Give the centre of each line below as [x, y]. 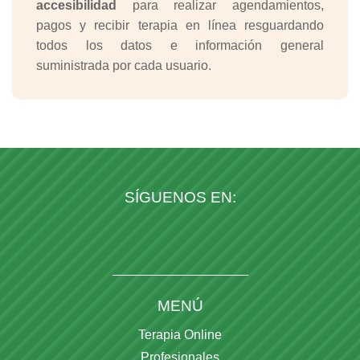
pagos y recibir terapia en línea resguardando [180, 26]
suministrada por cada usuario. [124, 66]
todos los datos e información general [180, 46]
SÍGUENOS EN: [180, 198]
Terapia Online [180, 335]
